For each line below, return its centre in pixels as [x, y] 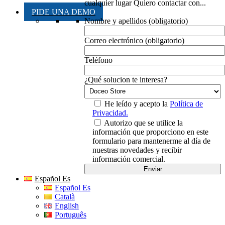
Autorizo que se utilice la [143, 123]
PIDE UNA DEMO [64, 12]
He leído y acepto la [137, 103]
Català [65, 196]
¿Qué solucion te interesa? [126, 79]
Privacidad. [110, 113]
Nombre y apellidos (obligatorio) [136, 21]
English [67, 205]
